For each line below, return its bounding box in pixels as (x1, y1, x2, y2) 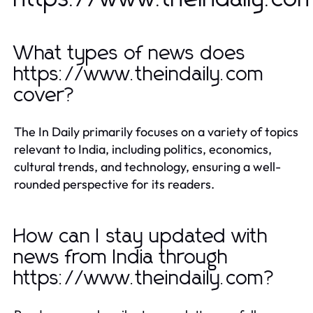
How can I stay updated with (14, 226, 268, 247)
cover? (14, 85, 76, 105)
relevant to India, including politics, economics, (14, 140, 272, 157)
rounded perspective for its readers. (14, 175, 214, 192)
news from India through (14, 247, 228, 268)
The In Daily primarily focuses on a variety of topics (14, 123, 298, 140)
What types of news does (14, 43, 246, 64)
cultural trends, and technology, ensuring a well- (14, 158, 281, 175)
